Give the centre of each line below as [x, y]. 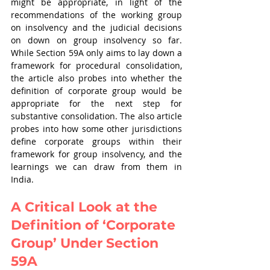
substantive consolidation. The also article [96, 116]
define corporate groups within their [96, 141]
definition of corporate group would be [96, 91]
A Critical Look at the [86, 207]
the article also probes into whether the [96, 78]
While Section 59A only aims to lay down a [96, 53]
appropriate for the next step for [96, 103]
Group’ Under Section [86, 243]
